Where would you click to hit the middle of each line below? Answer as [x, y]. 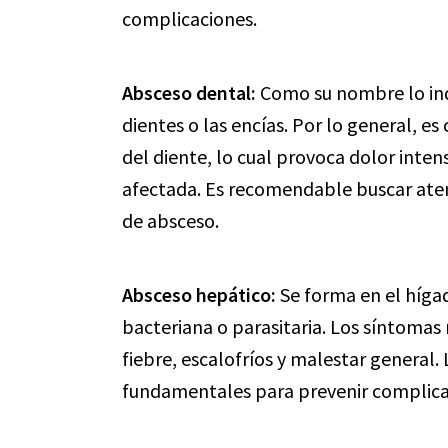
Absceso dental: [189, 92]
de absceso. [170, 220]
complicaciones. [189, 18]
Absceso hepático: [199, 294]
